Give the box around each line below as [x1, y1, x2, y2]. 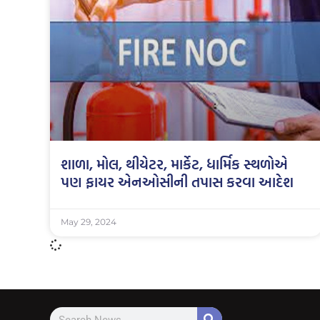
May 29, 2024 [61, 216, 116, 228]
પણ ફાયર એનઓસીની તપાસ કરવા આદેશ [61, 171, 294, 193]
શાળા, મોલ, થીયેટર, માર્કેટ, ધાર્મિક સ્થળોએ [61, 153, 288, 175]
